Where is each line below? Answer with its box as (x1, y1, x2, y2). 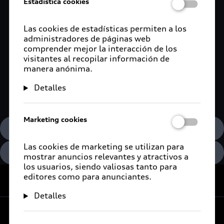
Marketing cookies (23, 115, 87, 124)
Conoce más (14, 90, 61, 100)
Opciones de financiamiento (14, 51, 184, 63)
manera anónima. (23, 63, 93, 74)
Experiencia (14, 206, 68, 216)
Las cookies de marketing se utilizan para (23, 141, 184, 152)
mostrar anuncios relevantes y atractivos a (23, 151, 189, 162)
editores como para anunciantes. (23, 171, 152, 182)
